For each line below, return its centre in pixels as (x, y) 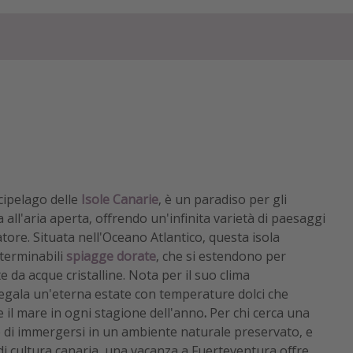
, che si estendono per (221, 256)
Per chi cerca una (260, 312)
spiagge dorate (111, 256)
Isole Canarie (120, 199)
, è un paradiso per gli (223, 199)
